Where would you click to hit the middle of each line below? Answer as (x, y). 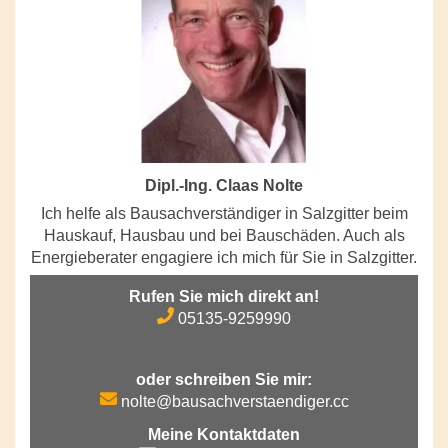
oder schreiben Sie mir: (224, 379)
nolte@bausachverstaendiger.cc (232, 401)
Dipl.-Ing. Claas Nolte (224, 185)
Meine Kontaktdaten (224, 434)
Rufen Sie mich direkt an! (224, 296)
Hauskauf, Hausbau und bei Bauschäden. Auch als (224, 235)
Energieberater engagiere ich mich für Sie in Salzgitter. (224, 257)
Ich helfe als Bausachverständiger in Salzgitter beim (224, 213)
